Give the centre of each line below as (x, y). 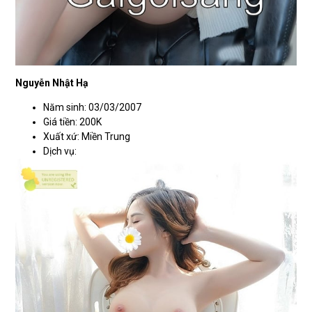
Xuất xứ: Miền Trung (87, 137)
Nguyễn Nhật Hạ (52, 83)
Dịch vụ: (60, 151)
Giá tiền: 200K (73, 122)
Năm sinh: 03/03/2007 (93, 108)
